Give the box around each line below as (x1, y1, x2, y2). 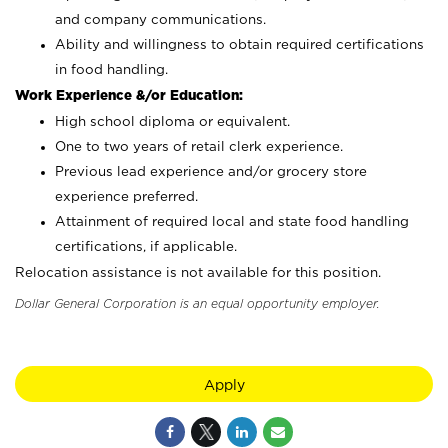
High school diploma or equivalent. (55, 114, 290, 128)
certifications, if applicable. (55, 239, 237, 253)
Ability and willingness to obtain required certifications (55, 37, 424, 51)
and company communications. (55, 12, 266, 26)
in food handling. (55, 62, 168, 76)
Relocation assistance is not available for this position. (15, 265, 381, 279)
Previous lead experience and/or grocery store (55, 164, 367, 178)
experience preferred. (55, 189, 198, 203)
